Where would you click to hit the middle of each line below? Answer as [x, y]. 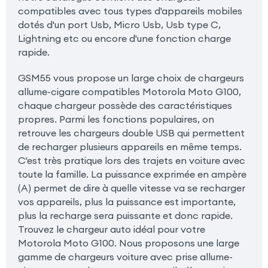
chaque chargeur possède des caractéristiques [125, 106]
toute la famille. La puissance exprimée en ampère [132, 174]
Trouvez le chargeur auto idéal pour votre [111, 229]
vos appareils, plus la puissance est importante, [127, 202]
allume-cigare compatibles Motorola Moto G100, [129, 92]
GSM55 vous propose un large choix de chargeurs [131, 78]
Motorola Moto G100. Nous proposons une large [128, 243]
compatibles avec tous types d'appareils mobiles [130, 11]
